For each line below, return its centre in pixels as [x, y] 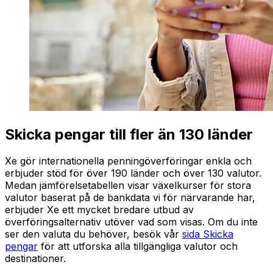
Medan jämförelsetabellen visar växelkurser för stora [128, 186]
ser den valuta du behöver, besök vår [94, 234]
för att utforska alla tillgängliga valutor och [138, 246]
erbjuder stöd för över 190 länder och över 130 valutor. [133, 173]
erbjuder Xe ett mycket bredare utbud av [99, 210]
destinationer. [35, 259]
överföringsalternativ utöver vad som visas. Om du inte [131, 222]
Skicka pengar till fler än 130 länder [129, 134]
